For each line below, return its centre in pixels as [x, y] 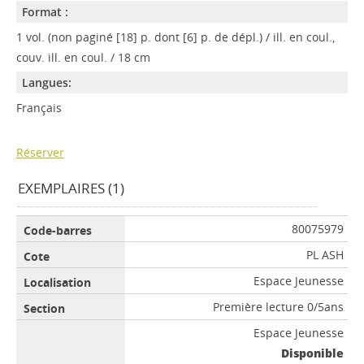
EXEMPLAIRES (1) [71, 188]
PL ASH [325, 255]
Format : [45, 12]
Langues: [46, 83]
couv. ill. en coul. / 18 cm [83, 58]
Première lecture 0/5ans [279, 307]
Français [39, 108]
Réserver [40, 153]
